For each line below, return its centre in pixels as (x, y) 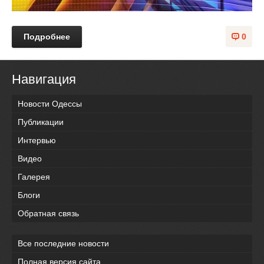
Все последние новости (63, 243)
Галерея (34, 176)
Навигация (44, 79)
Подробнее (47, 36)
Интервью (37, 140)
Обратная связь (48, 213)
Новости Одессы (50, 103)
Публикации (41, 122)
